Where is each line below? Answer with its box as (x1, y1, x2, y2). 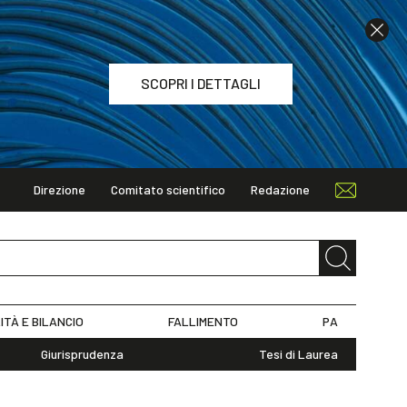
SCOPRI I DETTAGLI (141, 74, 261, 92)
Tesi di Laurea (258, 346, 338, 362)
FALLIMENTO (168, 313, 239, 329)
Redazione (251, 182, 310, 197)
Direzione (34, 182, 85, 197)
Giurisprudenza (40, 346, 124, 362)
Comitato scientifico (111, 182, 225, 197)
